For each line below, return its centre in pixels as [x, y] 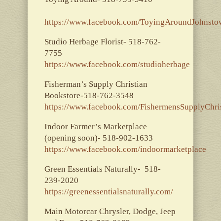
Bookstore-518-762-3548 [92, 95]
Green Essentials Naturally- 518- [102, 169]
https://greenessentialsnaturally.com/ [109, 191]
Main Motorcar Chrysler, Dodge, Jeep [110, 211]
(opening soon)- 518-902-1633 [98, 138]
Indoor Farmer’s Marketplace [95, 126]
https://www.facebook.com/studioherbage [117, 64]
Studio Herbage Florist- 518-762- [102, 41]
